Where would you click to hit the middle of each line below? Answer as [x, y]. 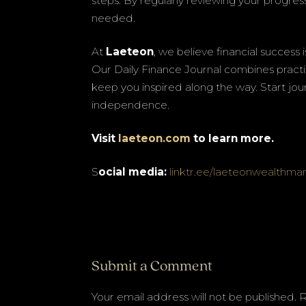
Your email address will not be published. [194, 296]
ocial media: [134, 171]
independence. [131, 105]
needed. [114, 18]
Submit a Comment [152, 266]
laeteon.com [153, 138]
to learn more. [233, 138]
